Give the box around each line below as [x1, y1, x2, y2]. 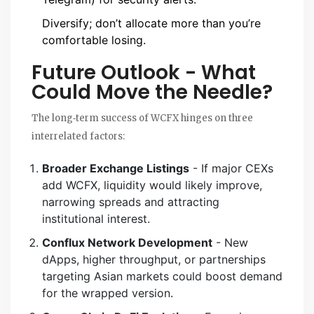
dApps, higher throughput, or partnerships [42, 252, 266, 266]
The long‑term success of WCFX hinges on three [32, 111, 253, 124]
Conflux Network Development [42, 235, 212, 250]
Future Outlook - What [32, 58, 256, 86]
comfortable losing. [42, 32, 146, 47]
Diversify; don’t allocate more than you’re [42, 15, 261, 30]
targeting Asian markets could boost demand [42, 268, 282, 283]
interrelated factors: [32, 130, 125, 142]
